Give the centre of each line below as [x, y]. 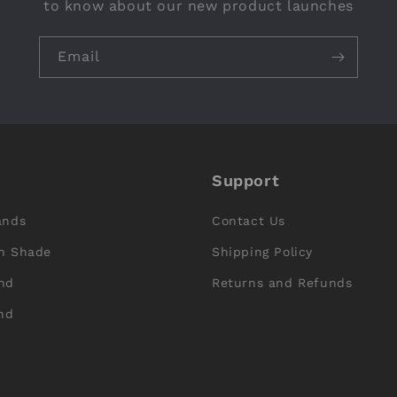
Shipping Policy [262, 252]
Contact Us [249, 221]
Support [246, 181]
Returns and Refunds [282, 283]
